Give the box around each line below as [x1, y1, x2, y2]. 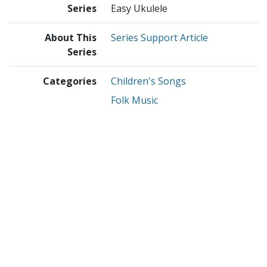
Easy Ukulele [111, 2, 167, 15]
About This [45, 31, 97, 45]
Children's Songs [111, 74, 186, 88]
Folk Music [111, 94, 158, 107]
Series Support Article [111, 31, 208, 45]
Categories [43, 74, 97, 88]
